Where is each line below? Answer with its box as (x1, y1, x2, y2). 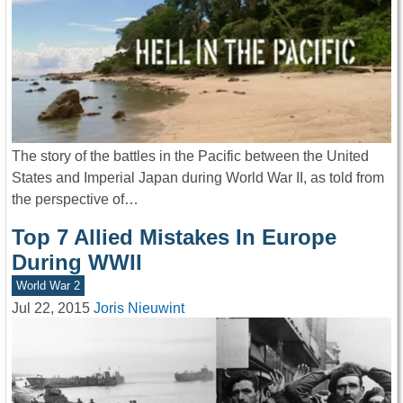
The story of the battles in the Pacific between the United (12, 148, 369, 164)
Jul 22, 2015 (12, 300, 90, 317)
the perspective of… (12, 191, 139, 207)
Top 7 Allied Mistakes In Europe (12, 224, 336, 249)
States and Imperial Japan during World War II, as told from (12, 169, 384, 185)
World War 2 (15, 278, 80, 292)
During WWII (12, 249, 142, 274)
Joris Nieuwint (94, 300, 184, 317)
